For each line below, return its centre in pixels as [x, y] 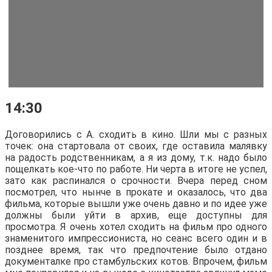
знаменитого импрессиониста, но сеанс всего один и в [136, 238]
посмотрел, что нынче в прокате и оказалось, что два [136, 192]
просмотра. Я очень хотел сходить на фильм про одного [136, 226]
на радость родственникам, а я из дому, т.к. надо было [136, 157]
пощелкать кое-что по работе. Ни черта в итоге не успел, [136, 169]
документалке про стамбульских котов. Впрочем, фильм [136, 261]
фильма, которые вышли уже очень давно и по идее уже [136, 203]
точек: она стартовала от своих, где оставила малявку [136, 146]
